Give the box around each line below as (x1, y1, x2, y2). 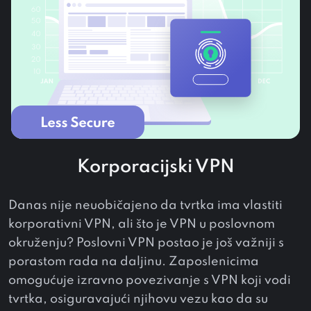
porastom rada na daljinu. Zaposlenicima (8, 255, 259, 269)
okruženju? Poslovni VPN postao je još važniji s (8, 237, 284, 250)
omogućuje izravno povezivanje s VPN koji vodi (8, 274, 291, 287)
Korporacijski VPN (76, 158, 235, 177)
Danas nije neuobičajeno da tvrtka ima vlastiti (8, 199, 283, 212)
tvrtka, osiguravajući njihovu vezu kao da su (8, 293, 268, 306)
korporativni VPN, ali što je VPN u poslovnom (8, 218, 275, 231)
